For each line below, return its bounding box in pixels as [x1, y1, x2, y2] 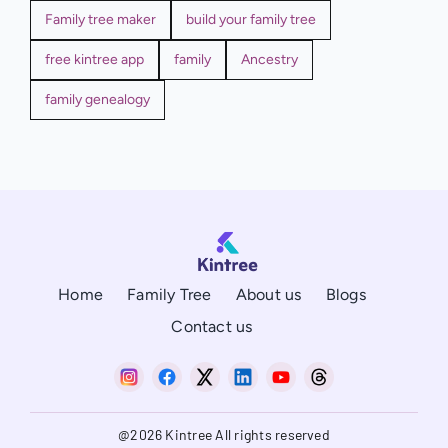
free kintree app [44, 51, 144, 69]
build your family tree [185, 11, 316, 29]
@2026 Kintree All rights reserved [118, 426, 330, 444]
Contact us [171, 316, 253, 336]
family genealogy [44, 91, 150, 109]
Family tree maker [44, 11, 156, 29]
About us [235, 284, 302, 304]
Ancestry [240, 51, 298, 69]
